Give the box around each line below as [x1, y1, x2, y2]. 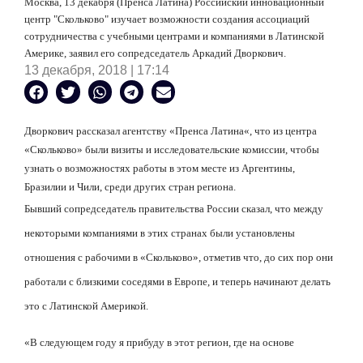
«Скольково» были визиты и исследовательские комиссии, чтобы [24, 143, 319, 156]
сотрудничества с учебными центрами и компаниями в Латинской [24, 30, 324, 42]
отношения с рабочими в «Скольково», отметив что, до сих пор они [24, 251, 333, 264]
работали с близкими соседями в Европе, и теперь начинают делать [24, 275, 331, 288]
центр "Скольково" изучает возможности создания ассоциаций [24, 13, 310, 25]
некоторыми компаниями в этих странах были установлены [24, 227, 295, 240]
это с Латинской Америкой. [24, 300, 148, 313]
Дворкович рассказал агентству [24, 125, 169, 138]
